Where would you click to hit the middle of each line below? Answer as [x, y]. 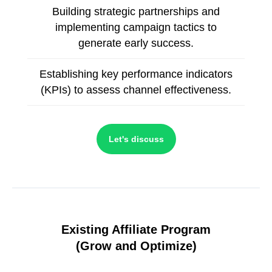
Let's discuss [136, 139]
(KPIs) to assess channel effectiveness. [136, 90]
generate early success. [136, 43]
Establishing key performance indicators [136, 74]
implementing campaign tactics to [136, 28]
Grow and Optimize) [138, 246]
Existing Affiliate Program [136, 229]
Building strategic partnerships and [136, 12]
